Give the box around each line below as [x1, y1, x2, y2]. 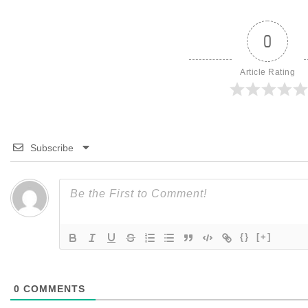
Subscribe [30, 142, 74, 153]
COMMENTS [20, 283, 85, 295]
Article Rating [240, 67, 295, 77]
